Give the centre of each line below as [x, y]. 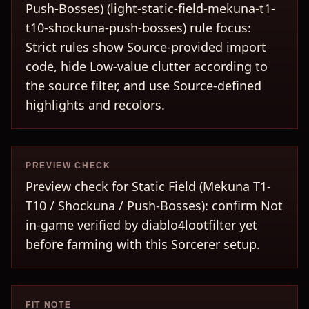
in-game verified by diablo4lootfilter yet [141, 225]
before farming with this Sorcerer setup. [143, 244]
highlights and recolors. [95, 105]
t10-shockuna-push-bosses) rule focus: [138, 28]
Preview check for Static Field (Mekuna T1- [148, 186]
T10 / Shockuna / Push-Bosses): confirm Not [154, 206]
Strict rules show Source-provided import [146, 47]
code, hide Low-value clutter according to [147, 66]
